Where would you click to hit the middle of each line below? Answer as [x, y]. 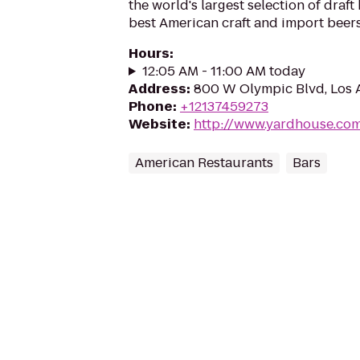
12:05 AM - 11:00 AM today [223, 71]
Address [157, 89]
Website [157, 124]
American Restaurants [204, 163]
